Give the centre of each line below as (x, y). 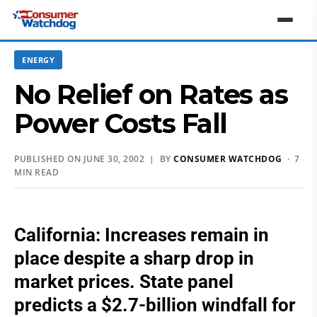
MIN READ (36, 172)
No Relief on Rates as (151, 94)
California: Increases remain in (142, 235)
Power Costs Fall (121, 123)
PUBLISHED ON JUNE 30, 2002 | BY (94, 159)
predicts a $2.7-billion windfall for (155, 305)
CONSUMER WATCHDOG (228, 159)
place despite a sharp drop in (134, 258)
